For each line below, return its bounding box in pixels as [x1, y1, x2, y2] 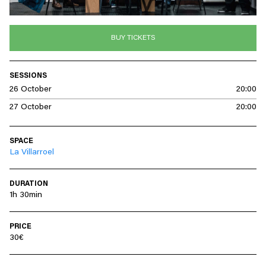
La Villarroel [9, 148, 54, 157]
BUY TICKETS [110, 34, 156, 42]
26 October [9, 85, 52, 94]
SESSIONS [9, 72, 47, 80]
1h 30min [9, 191, 42, 200]
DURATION [9, 180, 48, 188]
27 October [9, 103, 52, 112]
